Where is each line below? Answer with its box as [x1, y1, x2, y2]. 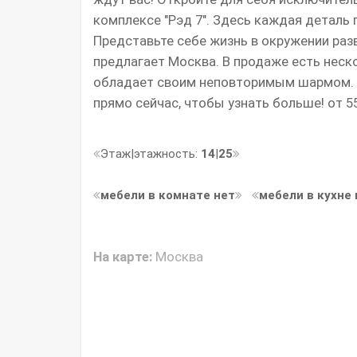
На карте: [93, 248, 152, 265]
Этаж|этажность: [100, 146, 201, 161]
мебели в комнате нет [100, 187, 235, 202]
